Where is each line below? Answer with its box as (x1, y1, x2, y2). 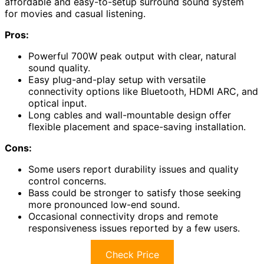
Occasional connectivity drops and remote (28, 210, 218, 222)
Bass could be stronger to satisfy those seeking (28, 187, 241, 199)
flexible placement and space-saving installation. (28, 121, 246, 133)
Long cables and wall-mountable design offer (28, 109, 231, 121)
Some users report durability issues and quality (28, 163, 239, 175)
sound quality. (28, 62, 90, 74)
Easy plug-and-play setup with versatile (28, 74, 206, 85)
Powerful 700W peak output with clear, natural (28, 50, 236, 62)
